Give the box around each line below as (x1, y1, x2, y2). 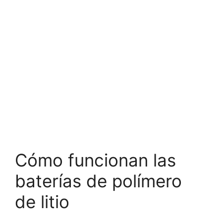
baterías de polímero (15, 170, 182, 191)
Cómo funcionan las (15, 149, 176, 170)
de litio (15, 191, 69, 212)
